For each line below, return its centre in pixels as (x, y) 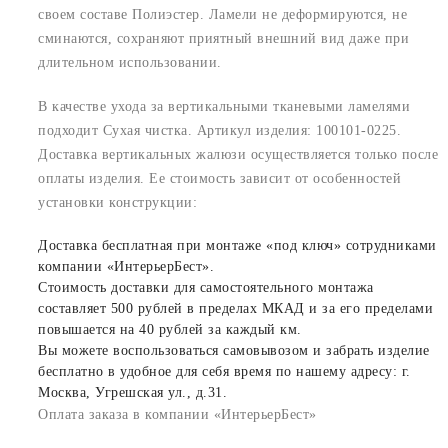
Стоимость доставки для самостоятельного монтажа (206, 287)
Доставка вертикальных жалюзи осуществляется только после (238, 154)
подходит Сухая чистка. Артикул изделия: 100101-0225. (219, 130)
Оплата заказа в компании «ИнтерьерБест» (177, 414)
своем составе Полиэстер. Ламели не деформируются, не (222, 14)
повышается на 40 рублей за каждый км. (170, 329)
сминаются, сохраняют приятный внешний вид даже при (223, 38)
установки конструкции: (117, 202)
